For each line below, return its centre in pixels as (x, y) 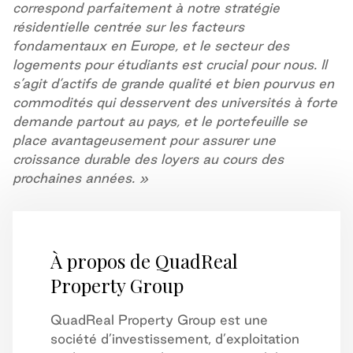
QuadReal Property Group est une (159, 320)
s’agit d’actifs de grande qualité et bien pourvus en (173, 83)
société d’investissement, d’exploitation (175, 338)
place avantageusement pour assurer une (144, 140)
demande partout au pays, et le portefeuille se (160, 121)
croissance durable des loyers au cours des (148, 159)
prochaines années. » (81, 178)
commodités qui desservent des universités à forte (175, 102)
